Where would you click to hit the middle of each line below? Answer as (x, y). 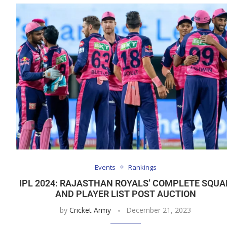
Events (105, 167)
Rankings (142, 167)
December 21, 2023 (159, 210)
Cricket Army (90, 210)
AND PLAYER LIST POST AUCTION (125, 194)
